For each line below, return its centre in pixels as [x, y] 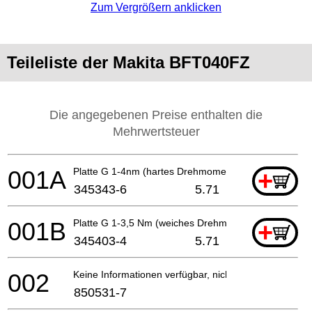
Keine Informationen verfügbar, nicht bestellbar [176, 274]
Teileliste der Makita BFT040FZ [128, 62]
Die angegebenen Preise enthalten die [156, 115]
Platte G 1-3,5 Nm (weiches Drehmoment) [166, 223]
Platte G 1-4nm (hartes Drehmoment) [156, 171]
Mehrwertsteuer [156, 131]
